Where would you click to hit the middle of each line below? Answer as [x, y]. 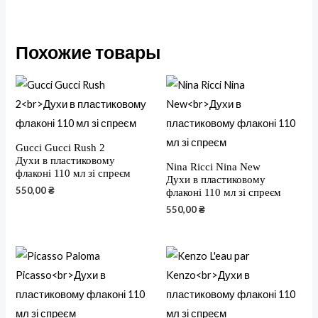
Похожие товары [88, 51]
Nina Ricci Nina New [213, 166]
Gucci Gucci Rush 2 [61, 147]
